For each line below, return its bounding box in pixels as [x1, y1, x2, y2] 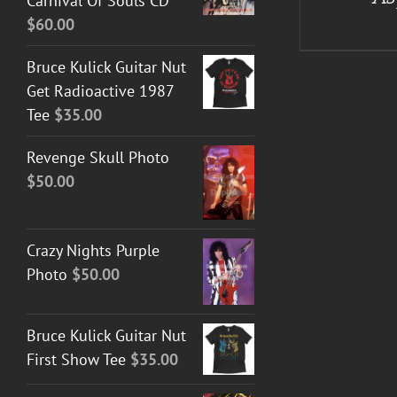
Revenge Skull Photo [27, 146, 169, 167]
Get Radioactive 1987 [27, 80, 174, 101]
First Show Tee [27, 348, 126, 370]
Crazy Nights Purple [27, 240, 160, 261]
